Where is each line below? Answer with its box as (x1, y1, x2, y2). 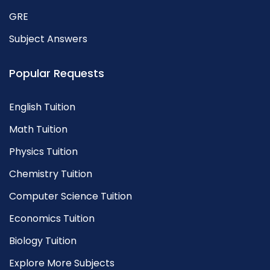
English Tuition (9, 100, 75, 114)
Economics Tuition (9, 212, 95, 225)
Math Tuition (9, 122, 67, 136)
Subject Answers (9, 32, 87, 46)
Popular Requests (9, 66, 104, 81)
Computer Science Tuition (9, 189, 132, 203)
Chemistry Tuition (9, 167, 92, 181)
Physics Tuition (9, 145, 78, 159)
